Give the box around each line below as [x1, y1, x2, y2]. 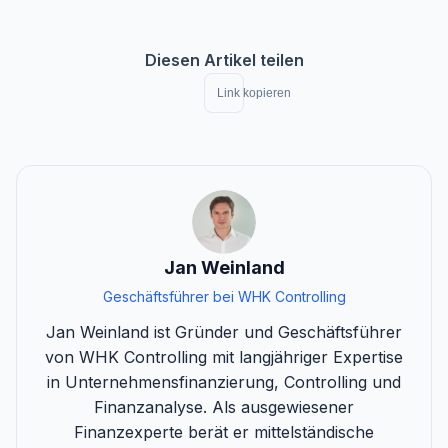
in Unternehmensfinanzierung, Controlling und [47, 371, 401, 392]
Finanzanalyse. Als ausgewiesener [94, 396, 354, 417]
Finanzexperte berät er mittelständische [74, 421, 374, 442]
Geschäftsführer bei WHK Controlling [102, 287, 346, 305]
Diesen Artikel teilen [144, 49, 304, 70]
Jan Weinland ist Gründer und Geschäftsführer [46, 321, 402, 342]
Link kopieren [217, 85, 291, 100]
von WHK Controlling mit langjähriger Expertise [45, 346, 403, 367]
